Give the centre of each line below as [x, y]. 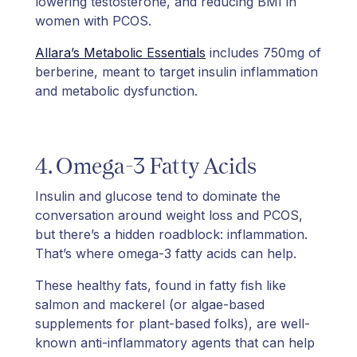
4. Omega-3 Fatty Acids [146, 165]
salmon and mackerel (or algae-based [150, 304]
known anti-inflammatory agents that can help [175, 342]
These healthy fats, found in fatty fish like [161, 285]
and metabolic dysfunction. [116, 90]
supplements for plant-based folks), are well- [173, 323]
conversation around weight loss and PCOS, [169, 215]
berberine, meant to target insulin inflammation [177, 71]
